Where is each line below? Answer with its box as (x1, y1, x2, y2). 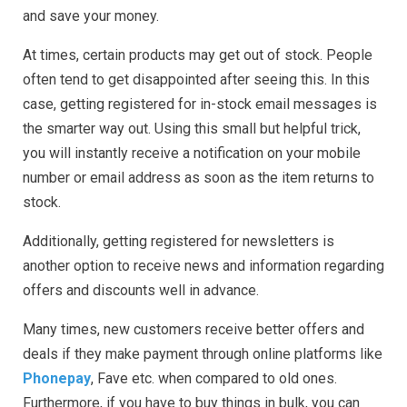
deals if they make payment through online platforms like (23, 345, 382, 363)
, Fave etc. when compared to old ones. (91, 370, 337, 388)
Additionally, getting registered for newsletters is (23, 233, 334, 251)
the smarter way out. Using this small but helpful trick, (23, 120, 361, 138)
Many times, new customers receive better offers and (23, 321, 364, 339)
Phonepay (23, 370, 91, 388)
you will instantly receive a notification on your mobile (23, 144, 361, 163)
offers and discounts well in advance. (23, 282, 259, 300)
